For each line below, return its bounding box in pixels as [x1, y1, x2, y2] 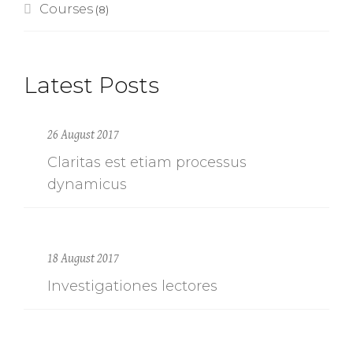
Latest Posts [24, 72, 159, 98]
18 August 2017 [47, 251, 119, 266]
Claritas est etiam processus [47, 154, 247, 171]
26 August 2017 [47, 128, 119, 143]
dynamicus [47, 176, 127, 193]
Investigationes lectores [47, 277, 217, 295]
